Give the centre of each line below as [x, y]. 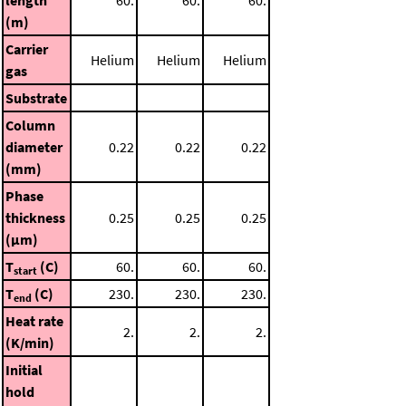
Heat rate [34, 320]
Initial [24, 369]
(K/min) [30, 342]
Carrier [27, 48]
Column [30, 125]
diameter [34, 146]
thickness [35, 217]
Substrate [36, 97]
